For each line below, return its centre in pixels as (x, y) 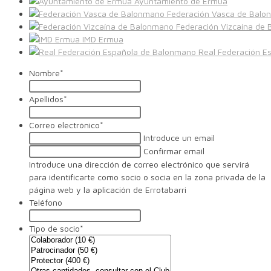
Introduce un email (179, 138)
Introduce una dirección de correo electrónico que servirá (139, 165)
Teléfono (46, 203)
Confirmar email (174, 151)
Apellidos (46, 99)
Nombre (44, 73)
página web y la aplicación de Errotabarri (108, 190)
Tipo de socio (54, 229)
